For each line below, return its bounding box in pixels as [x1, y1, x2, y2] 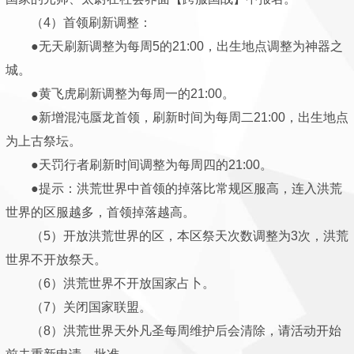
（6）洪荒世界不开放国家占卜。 [6, 277, 215, 290]
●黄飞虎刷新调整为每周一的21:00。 [6, 87, 235, 100]
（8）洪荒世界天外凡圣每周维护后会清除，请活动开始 [6, 324, 341, 337]
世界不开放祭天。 [6, 253, 107, 266]
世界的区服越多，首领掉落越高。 [6, 205, 195, 219]
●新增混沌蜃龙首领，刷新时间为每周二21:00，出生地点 [6, 111, 348, 124]
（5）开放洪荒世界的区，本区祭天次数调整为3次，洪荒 [6, 229, 348, 243]
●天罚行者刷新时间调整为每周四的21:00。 [6, 158, 273, 171]
